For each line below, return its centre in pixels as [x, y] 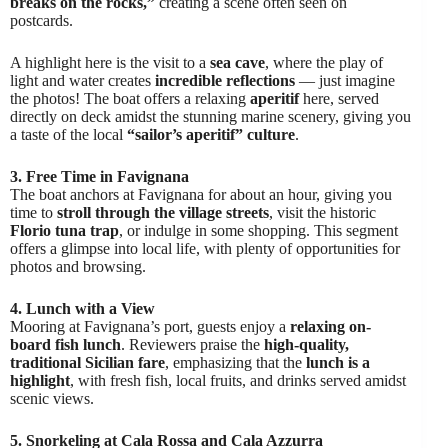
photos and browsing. [78, 266]
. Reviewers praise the [192, 344]
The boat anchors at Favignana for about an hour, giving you [201, 194]
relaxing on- [330, 326]
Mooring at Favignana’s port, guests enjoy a [150, 326]
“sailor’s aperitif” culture [211, 134]
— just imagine [345, 80]
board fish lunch [65, 344]
